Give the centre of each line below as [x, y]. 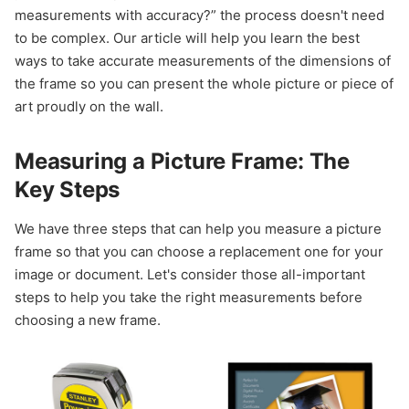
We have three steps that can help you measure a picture [198, 228]
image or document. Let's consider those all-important [190, 274]
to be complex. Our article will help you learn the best [187, 38]
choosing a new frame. [88, 320]
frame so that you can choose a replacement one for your [199, 251]
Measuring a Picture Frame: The [182, 162]
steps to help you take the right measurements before [189, 297]
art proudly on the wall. [89, 107]
